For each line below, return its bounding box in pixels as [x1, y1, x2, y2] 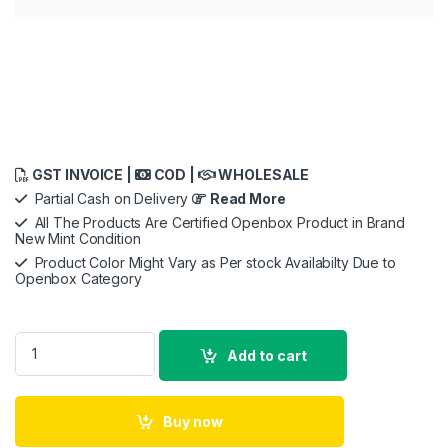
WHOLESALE [215, 165, 310, 183]
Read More [209, 189, 286, 207]
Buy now [163, 412, 224, 430]
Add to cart [227, 346, 308, 364]
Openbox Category [15, 269, 142, 287]
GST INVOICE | [28, 165, 135, 183]
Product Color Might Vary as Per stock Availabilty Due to [26, 253, 396, 271]
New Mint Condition [15, 229, 141, 247]
